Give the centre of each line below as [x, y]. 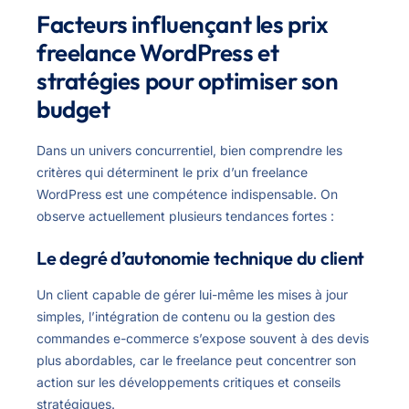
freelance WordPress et [158, 53]
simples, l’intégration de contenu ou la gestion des [186, 317]
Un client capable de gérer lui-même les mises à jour [192, 295]
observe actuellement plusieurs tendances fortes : [185, 216]
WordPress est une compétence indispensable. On [187, 194]
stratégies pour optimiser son [188, 81]
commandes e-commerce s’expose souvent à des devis [203, 339]
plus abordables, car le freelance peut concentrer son [196, 361]
